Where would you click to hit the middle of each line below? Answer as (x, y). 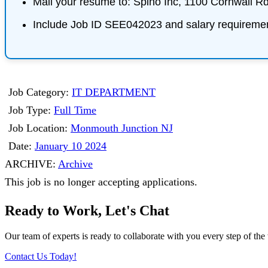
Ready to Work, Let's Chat (87, 210)
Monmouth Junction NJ (122, 128)
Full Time (75, 110)
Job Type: (31, 110)
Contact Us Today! (41, 256)
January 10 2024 (71, 146)
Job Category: (40, 92)
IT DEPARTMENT (114, 92)
